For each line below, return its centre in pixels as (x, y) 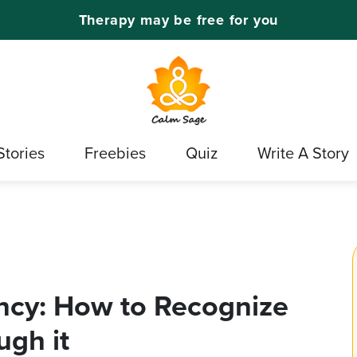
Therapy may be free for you (178, 20)
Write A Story (303, 153)
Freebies (115, 153)
